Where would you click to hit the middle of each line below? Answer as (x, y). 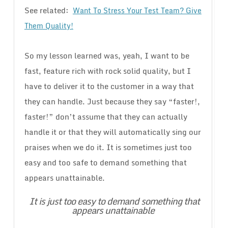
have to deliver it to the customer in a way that (109, 86)
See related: (48, 10)
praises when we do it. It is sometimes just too (108, 147)
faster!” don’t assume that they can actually (106, 117)
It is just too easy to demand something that (114, 201)
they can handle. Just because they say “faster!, (112, 102)
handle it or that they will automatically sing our (112, 132)
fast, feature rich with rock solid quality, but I (107, 71)
